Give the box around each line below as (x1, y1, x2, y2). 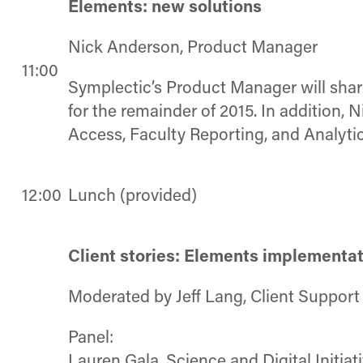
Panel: (68, 330, 113, 348)
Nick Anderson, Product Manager (68, 40, 318, 58)
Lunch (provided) (68, 188, 197, 206)
